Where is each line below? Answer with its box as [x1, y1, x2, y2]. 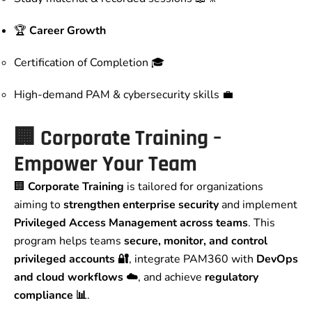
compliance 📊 [14, 288, 87, 304]
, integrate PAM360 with [129, 251, 256, 267]
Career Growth [29, 23, 106, 39]
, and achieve [138, 270, 205, 286]
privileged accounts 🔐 [14, 251, 129, 267]
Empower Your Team [14, 150, 197, 179]
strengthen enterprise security [63, 197, 219, 213]
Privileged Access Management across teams [14, 215, 248, 231]
